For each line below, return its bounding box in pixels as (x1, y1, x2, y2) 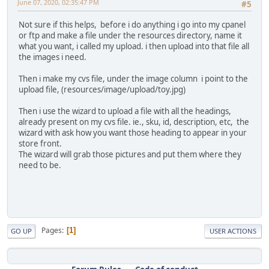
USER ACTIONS (210, 226, 256, 235)
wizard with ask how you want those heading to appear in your (19, 127, 247, 139)
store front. (19, 138, 62, 150)
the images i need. (19, 52, 86, 63)
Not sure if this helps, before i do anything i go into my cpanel (19, 19, 246, 31)
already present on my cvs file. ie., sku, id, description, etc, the (19, 116, 249, 128)
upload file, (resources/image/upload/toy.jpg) (19, 84, 186, 95)
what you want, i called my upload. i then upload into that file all (19, 41, 249, 52)
